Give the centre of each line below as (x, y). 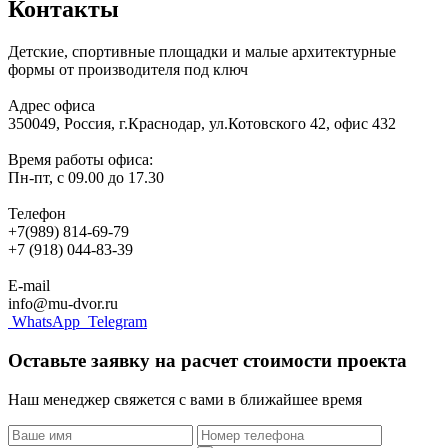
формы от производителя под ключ (128, 70)
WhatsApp (46, 322)
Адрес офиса (51, 106)
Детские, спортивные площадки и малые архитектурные (202, 52)
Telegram (117, 322)
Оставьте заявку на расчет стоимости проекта (207, 361)
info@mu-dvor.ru (63, 304)
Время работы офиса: (80, 160)
